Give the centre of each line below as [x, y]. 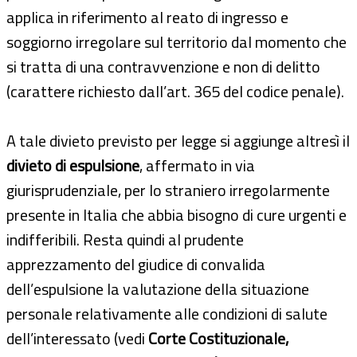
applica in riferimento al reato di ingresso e [147, 17]
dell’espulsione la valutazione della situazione [158, 288]
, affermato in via [197, 165]
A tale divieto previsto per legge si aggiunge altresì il [178, 140]
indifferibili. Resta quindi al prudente [125, 239]
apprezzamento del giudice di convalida [136, 264]
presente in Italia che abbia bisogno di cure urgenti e [177, 214]
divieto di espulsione [73, 165]
